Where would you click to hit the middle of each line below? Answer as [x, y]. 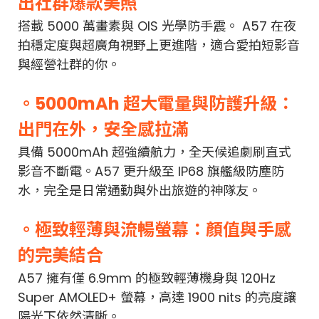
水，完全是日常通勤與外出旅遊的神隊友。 [140, 190]
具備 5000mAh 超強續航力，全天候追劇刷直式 [155, 152]
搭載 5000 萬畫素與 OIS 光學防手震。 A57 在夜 [157, 26]
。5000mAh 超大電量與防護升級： [156, 104]
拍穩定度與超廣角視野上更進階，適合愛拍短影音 [159, 45]
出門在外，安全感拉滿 [103, 129]
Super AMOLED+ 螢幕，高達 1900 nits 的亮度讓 [157, 297]
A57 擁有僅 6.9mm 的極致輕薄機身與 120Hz [147, 278]
